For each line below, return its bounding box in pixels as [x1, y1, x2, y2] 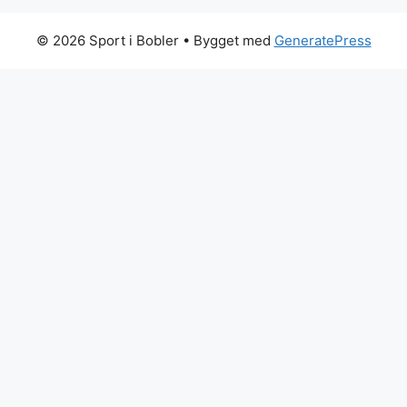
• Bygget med [178, 31, 274, 49]
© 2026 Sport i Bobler [35, 31, 179, 49]
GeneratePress [273, 31, 372, 49]
